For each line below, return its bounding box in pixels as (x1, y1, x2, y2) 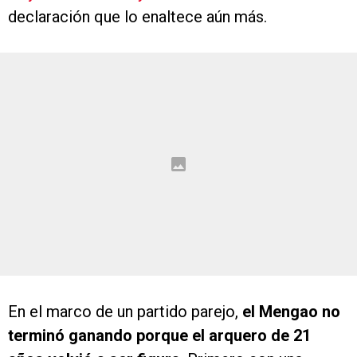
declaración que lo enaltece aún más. (8, 7, 267, 27)
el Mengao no (242, 302, 340, 322)
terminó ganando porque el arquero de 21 (8, 326, 311, 346)
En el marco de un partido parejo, (8, 302, 242, 322)
